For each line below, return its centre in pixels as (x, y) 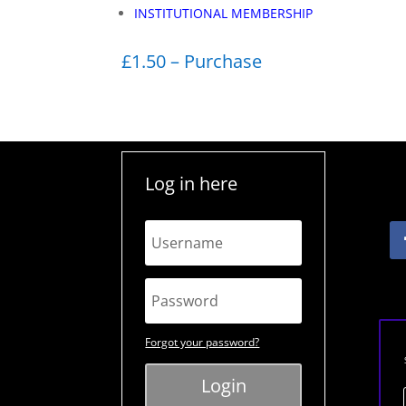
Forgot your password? (203, 342)
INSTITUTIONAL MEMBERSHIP (224, 13)
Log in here (192, 184)
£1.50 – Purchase (192, 61)
